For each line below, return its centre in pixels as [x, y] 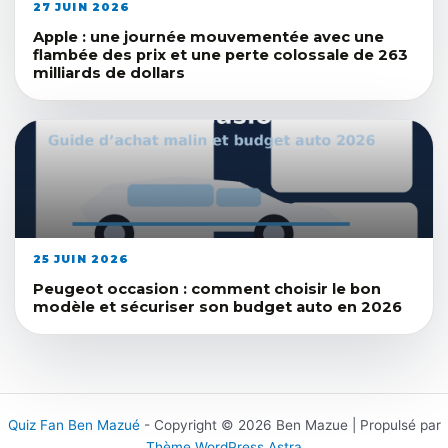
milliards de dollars [109, 73]
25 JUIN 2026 [81, 259]
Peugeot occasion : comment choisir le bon [207, 289]
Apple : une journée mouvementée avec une [208, 37]
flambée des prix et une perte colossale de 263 [220, 55]
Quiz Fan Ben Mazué [73, 425]
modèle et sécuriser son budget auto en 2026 [217, 307]
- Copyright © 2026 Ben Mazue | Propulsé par [290, 425]
